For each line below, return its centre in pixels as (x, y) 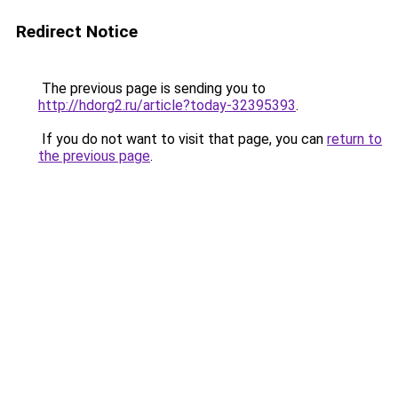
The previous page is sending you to (152, 88)
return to (354, 139)
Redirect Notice (77, 32)
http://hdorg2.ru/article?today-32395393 (167, 105)
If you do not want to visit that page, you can (183, 139)
